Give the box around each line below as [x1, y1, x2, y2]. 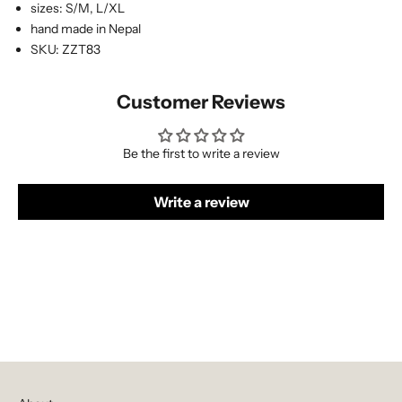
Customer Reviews [117, 90, 285, 113]
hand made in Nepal [31, 20, 141, 37]
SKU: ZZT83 [31, 40, 100, 57]
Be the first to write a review [122, 144, 280, 162]
